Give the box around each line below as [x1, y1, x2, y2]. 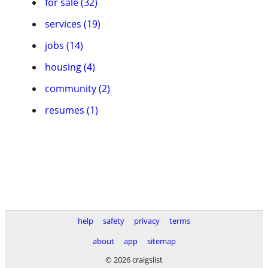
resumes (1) [45, 103, 98, 117]
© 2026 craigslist [105, 254, 163, 265]
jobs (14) [45, 39, 83, 52]
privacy [134, 215, 160, 226]
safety [103, 215, 124, 226]
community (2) [45, 82, 110, 95]
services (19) [45, 17, 100, 31]
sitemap [147, 236, 176, 246]
